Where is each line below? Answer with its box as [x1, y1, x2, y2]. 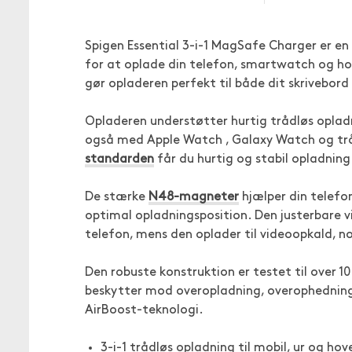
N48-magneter [148, 191, 239, 203]
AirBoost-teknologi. [85, 304, 203, 317]
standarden [85, 153, 154, 166]
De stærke [85, 191, 148, 203]
